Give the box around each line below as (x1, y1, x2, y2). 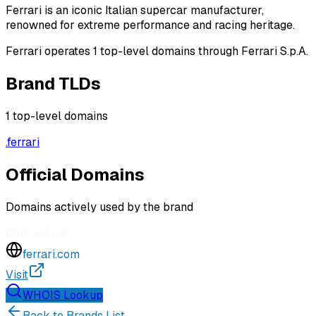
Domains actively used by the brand (6, 199, 193, 214)
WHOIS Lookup (23, 287, 103, 303)
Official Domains (6, 163, 145, 186)
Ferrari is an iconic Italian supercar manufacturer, (6, 2, 264, 18)
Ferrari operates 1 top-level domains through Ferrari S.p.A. (6, 43, 308, 59)
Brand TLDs (6, 72, 101, 95)
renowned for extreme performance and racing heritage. (6, 17, 295, 32)
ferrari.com (23, 246, 80, 262)
